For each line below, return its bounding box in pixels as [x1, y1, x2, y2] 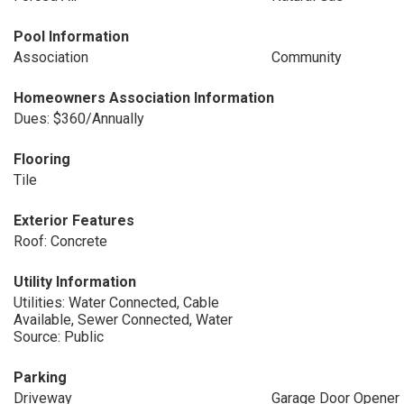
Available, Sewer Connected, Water [14, 311, 233, 328]
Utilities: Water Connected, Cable [14, 294, 219, 311]
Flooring [14, 151, 70, 168]
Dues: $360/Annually [14, 110, 144, 127]
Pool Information [14, 28, 129, 45]
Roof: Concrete [14, 233, 107, 250]
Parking [14, 369, 67, 386]
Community [271, 49, 342, 66]
